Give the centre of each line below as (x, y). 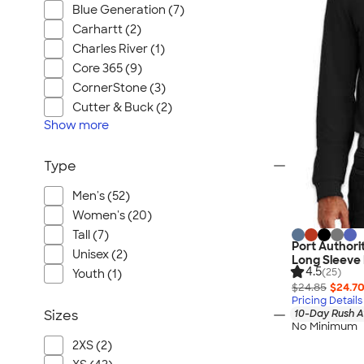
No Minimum (325, 327)
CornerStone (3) (119, 88)
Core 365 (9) (107, 68)
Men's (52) (101, 196)
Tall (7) (91, 235)
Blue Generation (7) (128, 10)
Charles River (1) (119, 49)
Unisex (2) (100, 254)
